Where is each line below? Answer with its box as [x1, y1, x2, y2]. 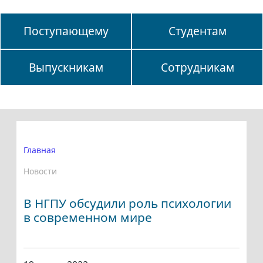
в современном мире [23, 209, 152, 226]
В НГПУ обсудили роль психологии [23, 195, 231, 212]
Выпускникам [28, 59, 103, 76]
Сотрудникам [160, 59, 234, 76]
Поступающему [23, 23, 109, 39]
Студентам [168, 23, 227, 39]
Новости [23, 166, 57, 177]
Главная [23, 144, 56, 156]
